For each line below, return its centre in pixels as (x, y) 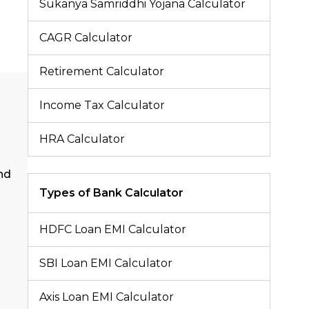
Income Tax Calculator (102, 105)
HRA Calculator (82, 139)
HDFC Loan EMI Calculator (113, 229)
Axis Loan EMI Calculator (107, 297)
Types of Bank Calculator (111, 192)
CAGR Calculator (86, 37)
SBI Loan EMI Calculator (106, 263)
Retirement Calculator (102, 71)
